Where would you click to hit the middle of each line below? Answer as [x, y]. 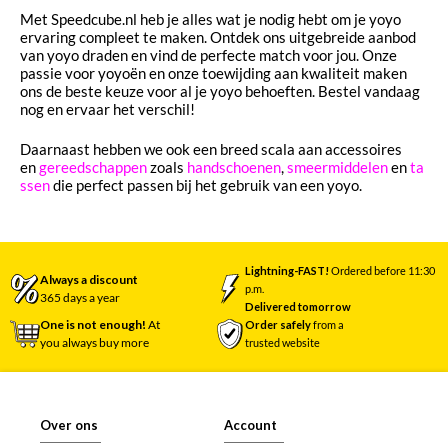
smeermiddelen [337, 167]
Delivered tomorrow [298, 306]
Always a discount [89, 279]
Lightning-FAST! [287, 270]
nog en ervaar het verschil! [107, 108]
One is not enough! [93, 324]
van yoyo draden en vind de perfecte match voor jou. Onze [208, 54]
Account [250, 424]
